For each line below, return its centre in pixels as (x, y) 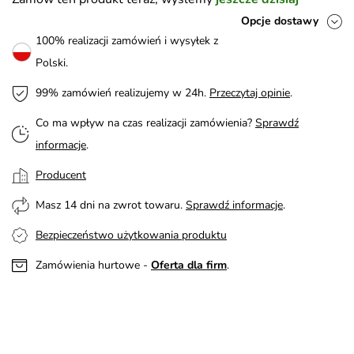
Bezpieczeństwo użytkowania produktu (131, 235)
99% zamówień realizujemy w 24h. (122, 92)
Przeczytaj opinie (250, 92)
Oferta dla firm (189, 265)
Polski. (52, 62)
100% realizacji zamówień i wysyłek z (127, 40)
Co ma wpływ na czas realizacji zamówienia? (145, 122)
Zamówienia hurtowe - (93, 265)
